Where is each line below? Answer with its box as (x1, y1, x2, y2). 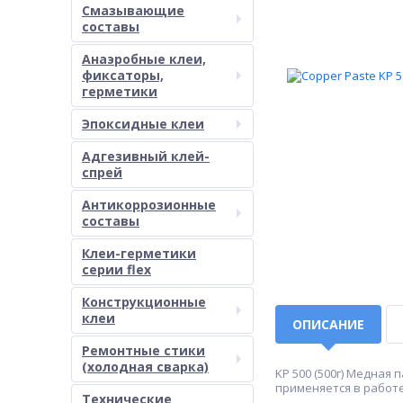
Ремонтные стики (82, 342, 205, 359)
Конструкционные (82, 293, 206, 310)
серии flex (82, 261, 151, 278)
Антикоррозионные (82, 196, 216, 213)
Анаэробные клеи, (82, 50, 206, 67)
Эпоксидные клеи (82, 115, 204, 132)
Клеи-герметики (82, 245, 196, 262)
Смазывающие (82, 2, 184, 19)
